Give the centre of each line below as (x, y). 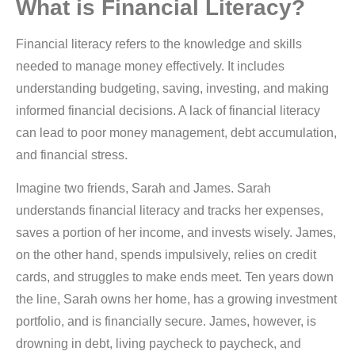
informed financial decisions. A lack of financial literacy (168, 110)
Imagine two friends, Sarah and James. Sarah (143, 188)
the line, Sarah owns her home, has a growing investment (176, 299)
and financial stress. (72, 155)
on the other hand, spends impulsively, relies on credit (166, 254)
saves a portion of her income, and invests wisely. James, (176, 232)
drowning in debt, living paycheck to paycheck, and (158, 343)
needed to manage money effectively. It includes (150, 66)
